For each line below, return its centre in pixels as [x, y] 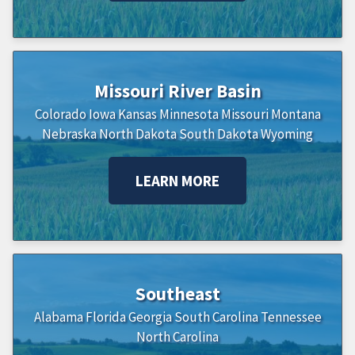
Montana [296, 115]
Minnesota [189, 115]
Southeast [177, 294]
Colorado [60, 115]
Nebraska [69, 134]
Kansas [137, 115]
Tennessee [291, 317]
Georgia [150, 317]
